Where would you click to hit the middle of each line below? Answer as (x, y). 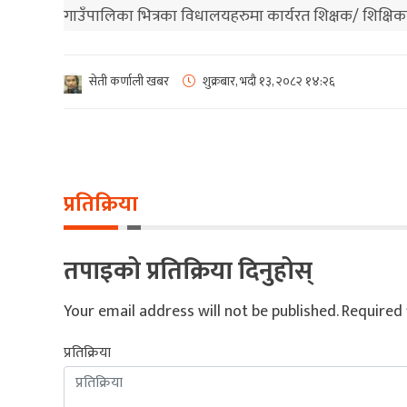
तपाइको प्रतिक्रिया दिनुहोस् (188, 271)
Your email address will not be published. (201, 311)
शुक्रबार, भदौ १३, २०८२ (253, 81)
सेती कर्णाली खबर (129, 81)
